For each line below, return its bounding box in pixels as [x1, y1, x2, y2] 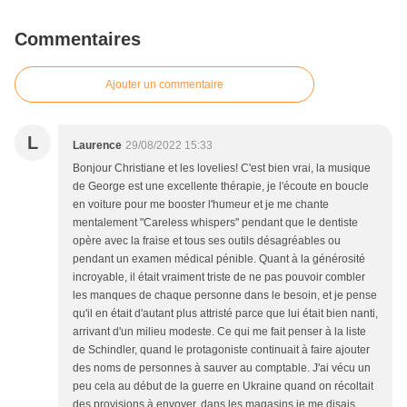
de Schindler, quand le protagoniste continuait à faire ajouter [73, 343, 370, 357]
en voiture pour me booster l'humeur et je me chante [73, 198, 329, 212]
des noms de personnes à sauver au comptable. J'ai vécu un [73, 362, 371, 375]
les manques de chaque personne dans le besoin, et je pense [73, 289, 377, 303]
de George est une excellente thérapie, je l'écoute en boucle [73, 180, 369, 194]
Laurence [73, 139, 122, 153]
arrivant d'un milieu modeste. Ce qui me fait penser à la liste [73, 325, 366, 339]
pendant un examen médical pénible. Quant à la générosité [73, 253, 365, 266]
